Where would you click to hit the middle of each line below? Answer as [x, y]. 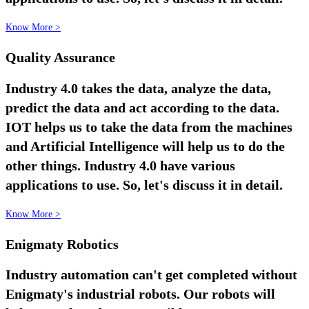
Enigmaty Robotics [62, 244]
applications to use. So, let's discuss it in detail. [144, 185]
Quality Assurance [60, 58]
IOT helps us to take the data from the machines [149, 127]
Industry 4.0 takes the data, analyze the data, [138, 88]
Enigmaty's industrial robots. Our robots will [140, 294]
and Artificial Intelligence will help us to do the [145, 146]
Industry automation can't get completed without [151, 275]
